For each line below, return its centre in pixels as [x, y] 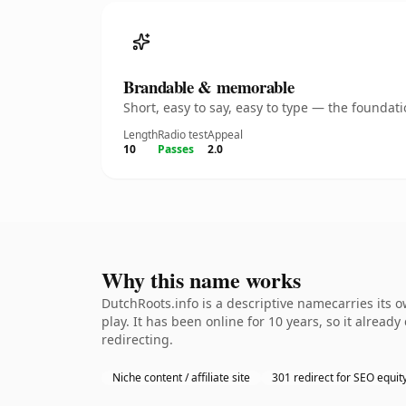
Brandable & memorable [209, 87]
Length [140, 135]
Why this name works [201, 280]
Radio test [183, 135]
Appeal [225, 135]
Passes [176, 149]
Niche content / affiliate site [181, 377]
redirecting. [137, 339]
